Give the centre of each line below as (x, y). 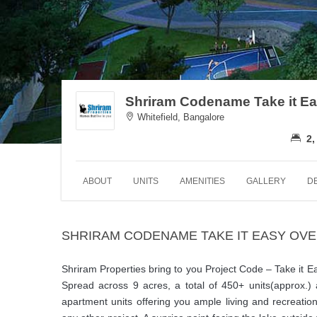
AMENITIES (202, 181)
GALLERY (266, 181)
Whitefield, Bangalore (179, 117)
